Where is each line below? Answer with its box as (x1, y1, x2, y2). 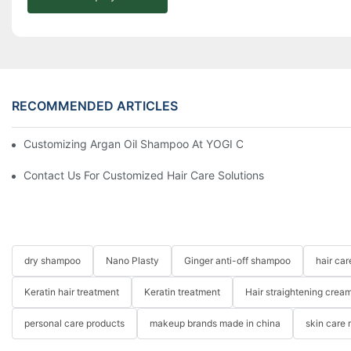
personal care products (24, 317, 125, 330)
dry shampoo (24, 255, 81, 267)
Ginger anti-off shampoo (184, 255, 291, 267)
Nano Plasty (106, 255, 159, 267)
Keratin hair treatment (24, 286, 119, 299)
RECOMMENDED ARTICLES (12, 97, 178, 114)
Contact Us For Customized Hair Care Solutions (24, 168, 264, 182)
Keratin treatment (144, 286, 220, 299)
